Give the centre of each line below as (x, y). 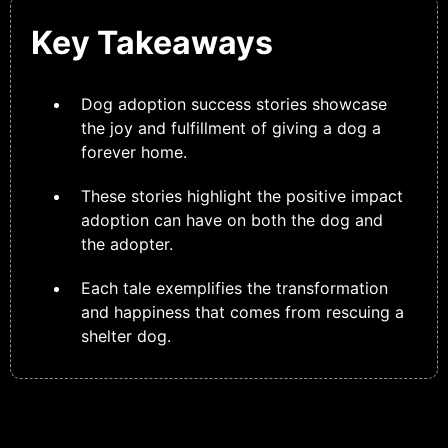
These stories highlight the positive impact (242, 195)
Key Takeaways (152, 42)
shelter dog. (126, 335)
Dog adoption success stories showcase (234, 103)
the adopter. (127, 243)
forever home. (134, 151)
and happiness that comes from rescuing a (242, 311)
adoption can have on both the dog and (232, 219)
